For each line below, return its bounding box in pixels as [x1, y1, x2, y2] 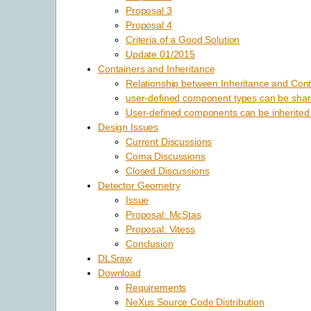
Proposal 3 [126, 4, 172, 16]
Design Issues [98, 121, 159, 133]
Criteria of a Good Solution [126, 33, 240, 45]
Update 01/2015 [126, 48, 196, 60]
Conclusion [126, 237, 174, 249]
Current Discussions [126, 135, 212, 147]
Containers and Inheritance [98, 62, 215, 74]
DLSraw [98, 252, 133, 264]
